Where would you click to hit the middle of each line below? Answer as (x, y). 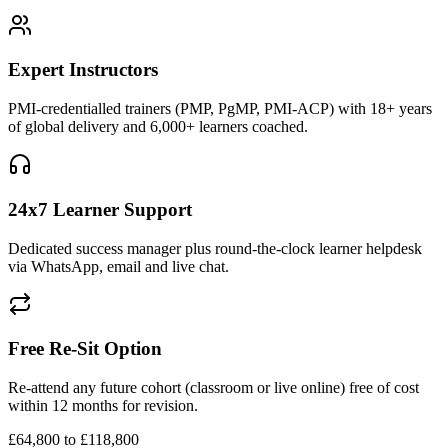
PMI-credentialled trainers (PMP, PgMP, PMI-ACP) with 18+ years (220, 109)
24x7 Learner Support (100, 209)
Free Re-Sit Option (85, 349)
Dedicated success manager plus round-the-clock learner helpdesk (215, 248)
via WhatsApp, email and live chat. (118, 266)
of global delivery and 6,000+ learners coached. (158, 127)
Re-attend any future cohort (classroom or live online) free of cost (213, 388)
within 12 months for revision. (103, 406)
